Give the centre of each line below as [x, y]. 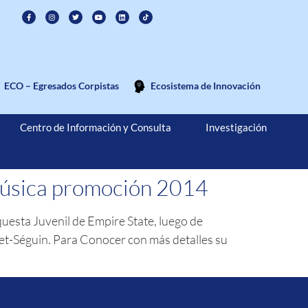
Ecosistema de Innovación [205, 85]
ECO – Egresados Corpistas [61, 85]
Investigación [236, 127]
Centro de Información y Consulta [95, 127]
